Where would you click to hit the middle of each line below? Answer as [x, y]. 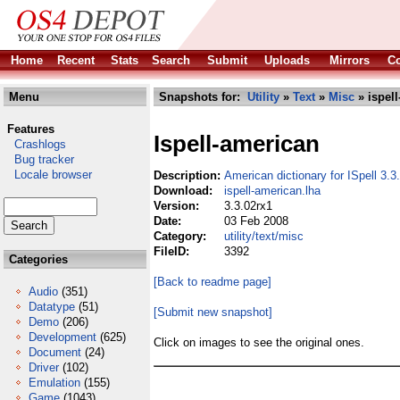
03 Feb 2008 [256, 221]
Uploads [287, 60]
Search [171, 60]
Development [62, 337]
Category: [182, 236]
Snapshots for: [201, 97]
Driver [44, 367]
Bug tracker [39, 159]
